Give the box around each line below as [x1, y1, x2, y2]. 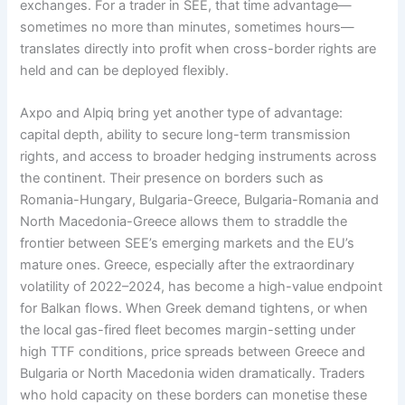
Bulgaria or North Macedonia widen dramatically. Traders [20, 365, 366, 382]
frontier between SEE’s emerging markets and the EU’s [20, 235, 355, 252]
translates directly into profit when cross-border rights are [20, 40, 377, 57]
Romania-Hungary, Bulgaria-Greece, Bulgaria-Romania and [20, 192, 380, 209]
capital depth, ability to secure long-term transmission [20, 127, 352, 144]
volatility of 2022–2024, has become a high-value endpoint [20, 278, 383, 296]
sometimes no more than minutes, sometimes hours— [20, 18, 355, 35]
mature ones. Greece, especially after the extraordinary [20, 257, 355, 274]
